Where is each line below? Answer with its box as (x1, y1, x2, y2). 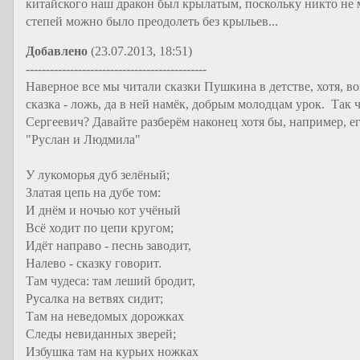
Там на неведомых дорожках (26, 309, 184, 323)
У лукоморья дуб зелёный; (26, 168, 170, 182)
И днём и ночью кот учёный (26, 203, 181, 217)
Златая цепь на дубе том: (26, 186, 161, 199)
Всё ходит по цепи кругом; (26, 221, 174, 235)
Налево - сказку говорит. (26, 256, 162, 270)
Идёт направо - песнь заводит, (26, 239, 191, 252)
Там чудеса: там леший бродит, (26, 274, 195, 288)
